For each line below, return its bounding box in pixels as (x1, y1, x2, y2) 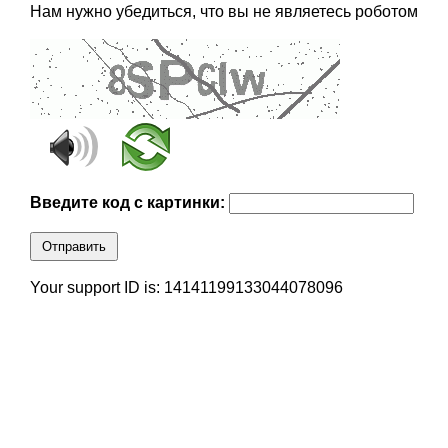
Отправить (41, 239, 106, 255)
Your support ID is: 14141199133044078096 (29, 279, 343, 297)
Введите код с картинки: (29, 194, 229, 212)
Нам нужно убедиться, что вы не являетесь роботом (29, 3, 418, 21)
